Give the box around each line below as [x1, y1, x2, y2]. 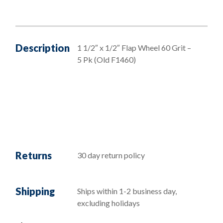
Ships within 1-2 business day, [77, 186, 177, 196]
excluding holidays [77, 198, 140, 208]
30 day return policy [77, 150, 145, 160]
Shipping [15, 185, 55, 197]
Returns [15, 149, 52, 161]
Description [15, 41, 70, 54]
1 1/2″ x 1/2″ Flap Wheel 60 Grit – [77, 42, 191, 52]
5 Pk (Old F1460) [77, 54, 136, 64]
